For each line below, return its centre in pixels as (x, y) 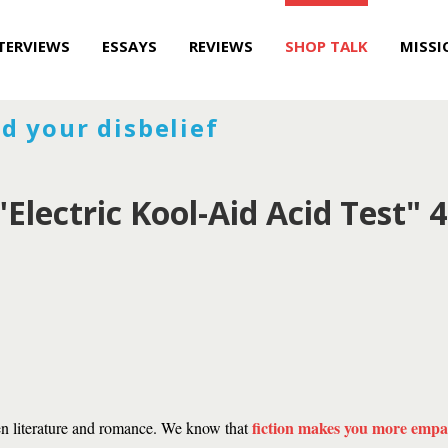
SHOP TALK (326, 46)
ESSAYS (129, 46)
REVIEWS (221, 46)
